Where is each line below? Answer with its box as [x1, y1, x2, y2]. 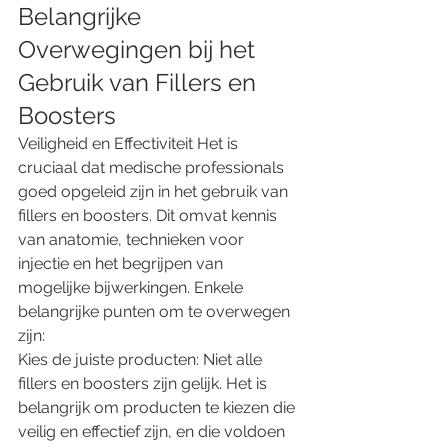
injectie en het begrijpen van [18, 253, 227, 273]
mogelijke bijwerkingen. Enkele [18, 277, 247, 297]
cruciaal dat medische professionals [18, 157, 288, 177]
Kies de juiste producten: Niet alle [18, 349, 266, 369]
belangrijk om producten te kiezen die [18, 397, 299, 417]
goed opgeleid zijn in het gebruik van [18, 181, 292, 201]
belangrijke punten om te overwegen [18, 301, 294, 321]
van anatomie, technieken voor [18, 229, 248, 249]
